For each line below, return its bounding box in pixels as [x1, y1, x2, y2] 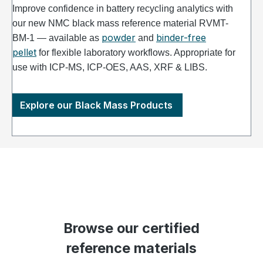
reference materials [66, 240, 197, 257]
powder [102, 32, 136, 44]
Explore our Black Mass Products [20, 99, 175, 112]
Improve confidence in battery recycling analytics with [12, 4, 233, 14]
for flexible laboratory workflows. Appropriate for [36, 48, 235, 58]
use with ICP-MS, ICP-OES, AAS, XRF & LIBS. [12, 62, 207, 73]
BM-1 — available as [12, 33, 102, 43]
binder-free [156, 32, 206, 44]
